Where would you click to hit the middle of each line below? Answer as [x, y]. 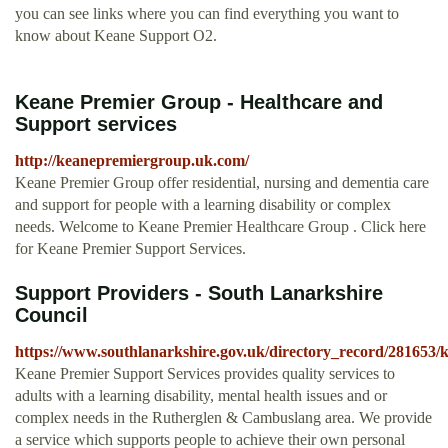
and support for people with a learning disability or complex [203, 205]
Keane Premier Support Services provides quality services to [205, 374]
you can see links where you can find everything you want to [207, 14]
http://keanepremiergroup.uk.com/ [132, 161]
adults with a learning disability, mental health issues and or [201, 396]
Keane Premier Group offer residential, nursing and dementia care [222, 183]
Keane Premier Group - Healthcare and [199, 102]
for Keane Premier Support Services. [130, 249]
